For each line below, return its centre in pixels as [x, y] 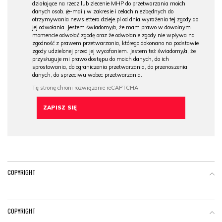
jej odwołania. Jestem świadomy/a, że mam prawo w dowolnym [111, 28]
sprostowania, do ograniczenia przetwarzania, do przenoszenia [110, 67]
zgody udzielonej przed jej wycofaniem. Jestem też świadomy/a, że [114, 51]
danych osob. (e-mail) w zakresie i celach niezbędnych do [103, 12]
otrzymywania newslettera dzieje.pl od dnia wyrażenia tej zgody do [115, 20]
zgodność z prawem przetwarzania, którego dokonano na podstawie [115, 43]
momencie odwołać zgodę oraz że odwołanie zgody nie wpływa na [113, 35]
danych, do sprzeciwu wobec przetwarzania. [87, 75]
